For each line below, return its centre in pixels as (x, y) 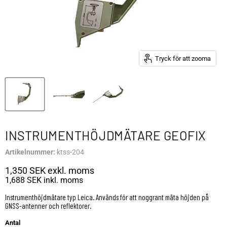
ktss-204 (70, 152)
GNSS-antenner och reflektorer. (48, 206)
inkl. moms (62, 180)
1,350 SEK (25, 171)
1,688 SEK (23, 180)
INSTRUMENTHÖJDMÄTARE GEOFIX (106, 136)
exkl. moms (70, 171)
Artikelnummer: (30, 152)
